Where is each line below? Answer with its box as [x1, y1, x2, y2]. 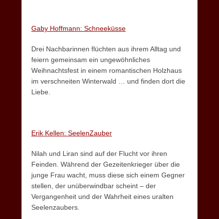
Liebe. [31, 88, 50, 96]
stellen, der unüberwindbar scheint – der [31, 182, 156, 190]
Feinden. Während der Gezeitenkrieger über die [31, 160, 180, 169]
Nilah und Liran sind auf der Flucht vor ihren [31, 150, 167, 158]
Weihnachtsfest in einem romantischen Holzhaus [31, 66, 182, 75]
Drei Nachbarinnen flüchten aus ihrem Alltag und [31, 45, 181, 53]
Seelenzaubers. [31, 203, 80, 212]
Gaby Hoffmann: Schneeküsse [31, 24, 126, 33]
